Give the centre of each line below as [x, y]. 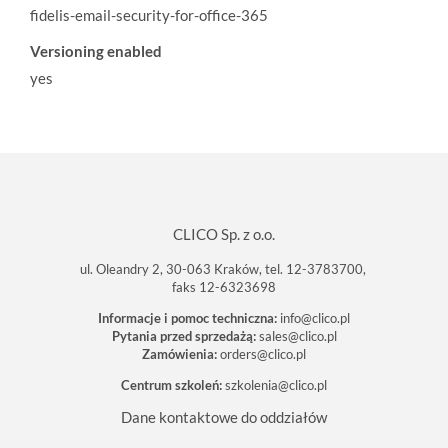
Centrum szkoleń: [171, 384]
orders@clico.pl [263, 353]
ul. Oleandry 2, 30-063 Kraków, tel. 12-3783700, [224, 268]
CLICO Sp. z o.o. [224, 233]
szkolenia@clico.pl [276, 384]
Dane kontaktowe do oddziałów [224, 416]
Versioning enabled [96, 50]
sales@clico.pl [297, 335]
